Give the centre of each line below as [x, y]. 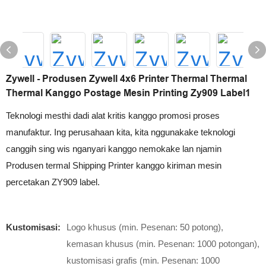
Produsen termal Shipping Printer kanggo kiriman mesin [114, 165]
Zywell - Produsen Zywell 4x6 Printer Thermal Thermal [126, 79]
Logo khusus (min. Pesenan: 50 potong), [145, 227]
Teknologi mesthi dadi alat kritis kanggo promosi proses [113, 115]
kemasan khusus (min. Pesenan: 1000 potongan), [163, 244]
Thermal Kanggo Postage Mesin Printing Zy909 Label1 [128, 93]
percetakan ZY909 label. [53, 182]
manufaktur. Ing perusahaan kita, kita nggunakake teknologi [121, 132]
